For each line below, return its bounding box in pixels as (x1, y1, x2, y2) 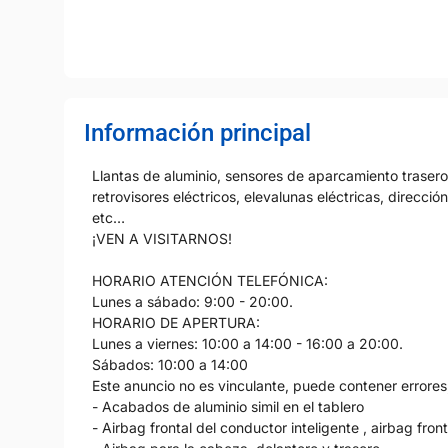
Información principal (84, 119, 311, 148)
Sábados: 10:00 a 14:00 (92, 356, 248, 374)
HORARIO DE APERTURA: (92, 314, 260, 332)
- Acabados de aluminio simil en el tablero (92, 398, 364, 416)
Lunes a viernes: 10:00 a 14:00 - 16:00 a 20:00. (92, 335, 403, 353)
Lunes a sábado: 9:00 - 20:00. (92, 293, 293, 311)
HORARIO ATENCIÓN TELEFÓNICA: (92, 272, 332, 290)
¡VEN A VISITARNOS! (92, 230, 236, 248)
